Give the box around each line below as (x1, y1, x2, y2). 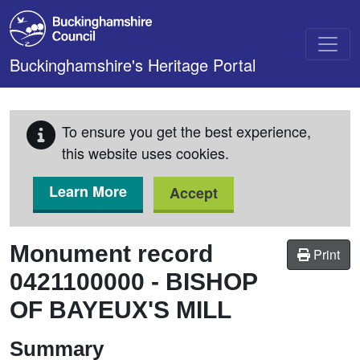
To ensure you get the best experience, (62, 121, 311, 141)
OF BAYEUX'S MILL (10, 297, 231, 323)
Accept (170, 182, 218, 203)
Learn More (49, 181, 127, 202)
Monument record (10, 240, 213, 267)
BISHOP (166, 268, 257, 295)
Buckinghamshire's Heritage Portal (10, 53, 256, 76)
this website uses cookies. (62, 142, 229, 163)
